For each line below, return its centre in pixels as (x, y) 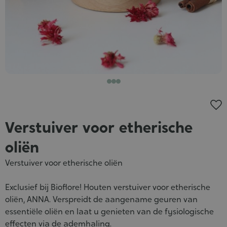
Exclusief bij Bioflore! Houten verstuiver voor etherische (108, 187)
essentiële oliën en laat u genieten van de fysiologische (109, 211)
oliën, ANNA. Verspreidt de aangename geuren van (101, 199)
